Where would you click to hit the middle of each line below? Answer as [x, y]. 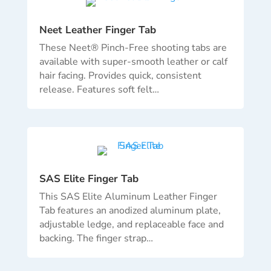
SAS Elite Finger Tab [89, 179]
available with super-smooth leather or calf [133, 62]
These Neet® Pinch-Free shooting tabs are [133, 48]
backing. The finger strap [93, 239]
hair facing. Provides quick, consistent [120, 76]
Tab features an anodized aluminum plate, [130, 211]
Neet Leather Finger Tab [97, 30]
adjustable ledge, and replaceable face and [131, 225]
